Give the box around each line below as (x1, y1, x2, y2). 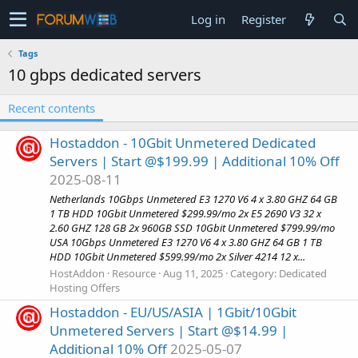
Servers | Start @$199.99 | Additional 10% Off (50, 152, 340, 171)
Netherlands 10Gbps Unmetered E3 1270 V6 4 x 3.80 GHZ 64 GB (50, 191, 337, 206)
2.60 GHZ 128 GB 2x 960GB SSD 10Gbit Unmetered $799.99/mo (50, 220, 335, 235)
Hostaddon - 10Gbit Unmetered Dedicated (50, 133, 316, 153)
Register (241, 11, 286, 27)
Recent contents (8, 100, 95, 116)
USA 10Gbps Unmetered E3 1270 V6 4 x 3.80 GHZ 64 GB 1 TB (50, 234, 322, 249)
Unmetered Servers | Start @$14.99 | (50, 321, 288, 340)
